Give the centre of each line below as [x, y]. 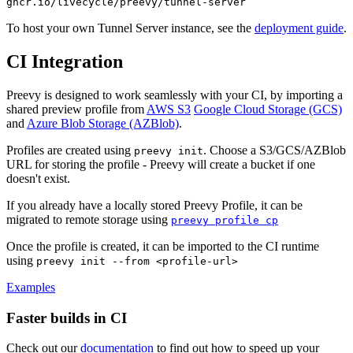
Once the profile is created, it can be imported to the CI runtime [163, 246]
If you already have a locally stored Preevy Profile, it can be [154, 205]
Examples [31, 287]
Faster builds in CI [67, 318]
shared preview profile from [76, 109]
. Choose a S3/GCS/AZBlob [275, 150]
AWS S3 [169, 109]
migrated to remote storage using [89, 219]
